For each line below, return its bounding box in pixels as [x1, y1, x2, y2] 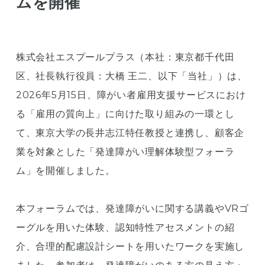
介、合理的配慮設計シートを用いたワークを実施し [15, 241, 245, 253]
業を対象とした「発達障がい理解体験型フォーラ [15, 146, 235, 158]
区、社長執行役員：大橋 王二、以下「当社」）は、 [15, 70, 248, 82]
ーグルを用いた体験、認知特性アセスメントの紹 [15, 222, 235, 234]
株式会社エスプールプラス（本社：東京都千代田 [15, 51, 235, 63]
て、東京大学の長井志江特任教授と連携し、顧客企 [15, 127, 245, 139]
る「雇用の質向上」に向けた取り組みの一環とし [15, 108, 235, 120]
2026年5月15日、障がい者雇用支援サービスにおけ [15, 89, 246, 101]
